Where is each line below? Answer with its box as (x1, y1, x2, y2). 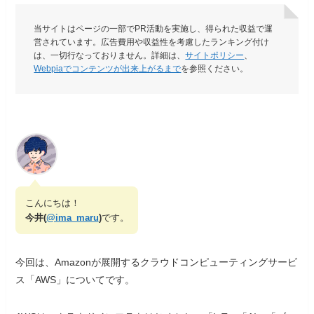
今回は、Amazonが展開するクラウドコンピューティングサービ (15, 257, 298, 268)
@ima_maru (46, 212, 99, 224)
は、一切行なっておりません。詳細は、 (34, 50, 186, 60)
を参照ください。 (181, 63, 249, 74)
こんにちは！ (25, 198, 80, 209)
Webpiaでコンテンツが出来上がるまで (34, 63, 182, 74)
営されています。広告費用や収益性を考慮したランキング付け (34, 36, 270, 47)
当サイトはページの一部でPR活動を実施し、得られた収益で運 (34, 23, 273, 34)
